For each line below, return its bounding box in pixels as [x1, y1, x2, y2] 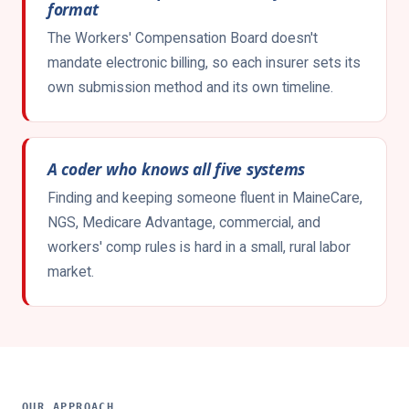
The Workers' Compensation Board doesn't [47, 29, 318, 47]
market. [47, 263, 94, 280]
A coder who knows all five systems [47, 158, 306, 180]
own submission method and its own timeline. [47, 79, 333, 96]
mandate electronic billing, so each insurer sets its [47, 54, 361, 71]
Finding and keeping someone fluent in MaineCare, [47, 189, 362, 206]
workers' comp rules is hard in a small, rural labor [47, 238, 351, 256]
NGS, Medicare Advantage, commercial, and [47, 214, 320, 231]
